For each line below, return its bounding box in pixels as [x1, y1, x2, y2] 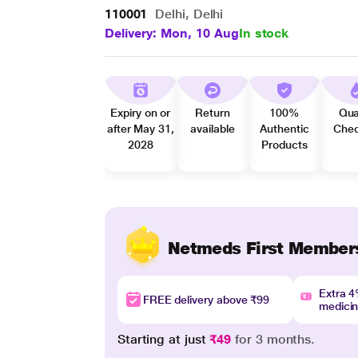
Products [261, 138, 308, 151]
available [190, 122, 235, 135]
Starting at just [117, 332, 210, 347]
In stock [238, 26, 289, 41]
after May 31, [106, 122, 174, 135]
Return [195, 106, 230, 119]
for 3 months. [231, 332, 316, 347]
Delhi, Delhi [151, 6, 224, 22]
